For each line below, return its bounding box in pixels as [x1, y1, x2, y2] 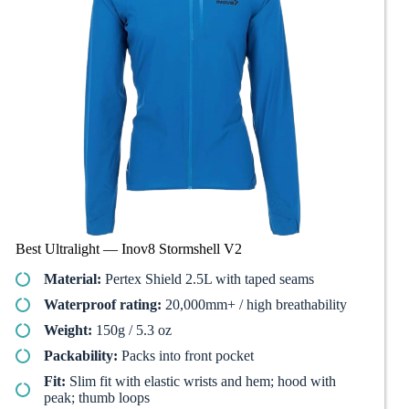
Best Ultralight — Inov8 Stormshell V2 [16, 240, 242, 257]
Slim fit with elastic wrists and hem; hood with [66, 372, 336, 389]
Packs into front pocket [118, 347, 254, 363]
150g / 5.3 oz [92, 321, 172, 338]
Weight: [44, 321, 92, 338]
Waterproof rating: [44, 296, 162, 312]
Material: [44, 270, 101, 287]
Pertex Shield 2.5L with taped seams [101, 270, 314, 287]
